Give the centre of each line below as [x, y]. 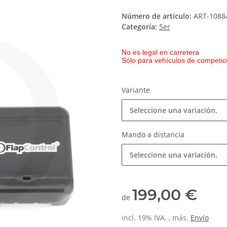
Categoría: [140, 27]
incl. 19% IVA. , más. [156, 218]
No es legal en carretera [160, 52]
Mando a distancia [154, 135]
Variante [137, 90]
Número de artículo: [158, 16]
